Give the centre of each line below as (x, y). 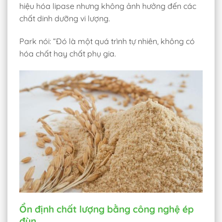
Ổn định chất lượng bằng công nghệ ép (107, 209)
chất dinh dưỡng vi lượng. (65, 18)
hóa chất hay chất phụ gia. (68, 53)
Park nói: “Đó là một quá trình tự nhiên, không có (107, 41)
